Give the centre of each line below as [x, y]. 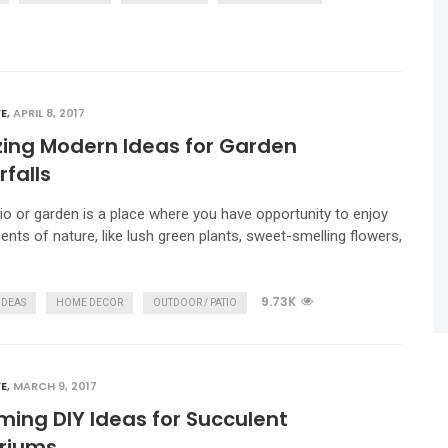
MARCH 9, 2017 [55, 386]
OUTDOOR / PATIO [195, 302]
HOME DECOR [89, 302]
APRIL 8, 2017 [49, 113]
